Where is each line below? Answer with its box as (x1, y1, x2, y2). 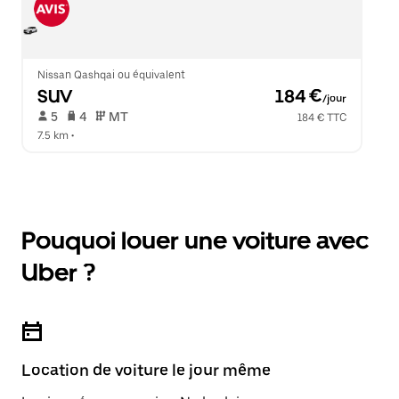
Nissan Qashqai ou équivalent (37, 69, 185, 81)
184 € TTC (297, 111, 347, 124)
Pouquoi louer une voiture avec (21, 225, 369, 256)
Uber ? (21, 257, 95, 288)
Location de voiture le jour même (21, 361, 271, 379)
